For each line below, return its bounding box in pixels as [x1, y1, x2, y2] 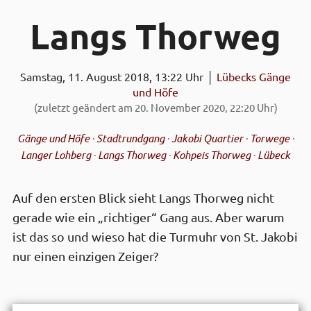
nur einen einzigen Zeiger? [12, 249, 158, 264]
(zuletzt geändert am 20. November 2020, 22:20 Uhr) [33, 101, 278, 114]
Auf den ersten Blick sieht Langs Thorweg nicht [12, 190, 274, 205]
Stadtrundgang [96, 132, 165, 144]
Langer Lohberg [21, 149, 91, 161]
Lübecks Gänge [217, 69, 291, 83]
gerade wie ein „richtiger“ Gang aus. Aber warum [12, 210, 285, 225]
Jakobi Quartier [171, 132, 243, 144]
